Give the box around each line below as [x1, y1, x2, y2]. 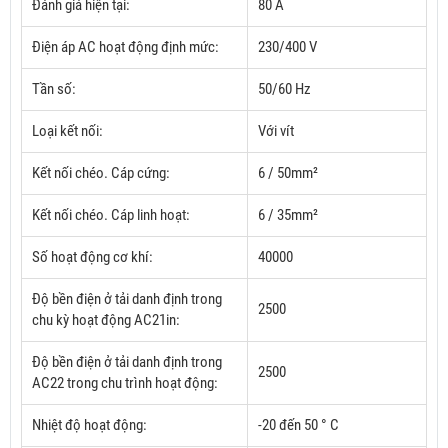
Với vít [258, 122, 294, 141]
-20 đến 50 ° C [258, 416, 339, 435]
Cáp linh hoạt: [111, 206, 190, 225]
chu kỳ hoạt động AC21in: [32, 311, 180, 330]
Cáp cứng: [111, 164, 170, 183]
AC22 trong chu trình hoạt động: [32, 374, 218, 393]
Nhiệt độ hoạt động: [32, 416, 147, 435]
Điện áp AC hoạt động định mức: [32, 38, 219, 57]
